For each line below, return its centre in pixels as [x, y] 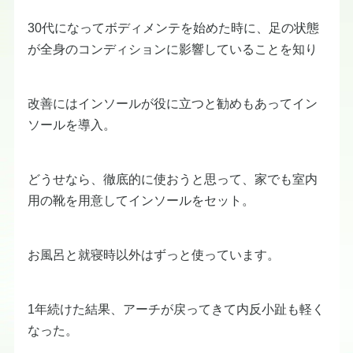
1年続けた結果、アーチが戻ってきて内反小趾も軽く [176, 308]
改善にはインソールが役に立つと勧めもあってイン [173, 103]
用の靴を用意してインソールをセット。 [141, 200]
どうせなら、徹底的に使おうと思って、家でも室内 [173, 178]
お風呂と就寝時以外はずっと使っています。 [154, 254]
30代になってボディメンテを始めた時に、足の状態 [173, 27]
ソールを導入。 [72, 124]
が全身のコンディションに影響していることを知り [173, 48]
